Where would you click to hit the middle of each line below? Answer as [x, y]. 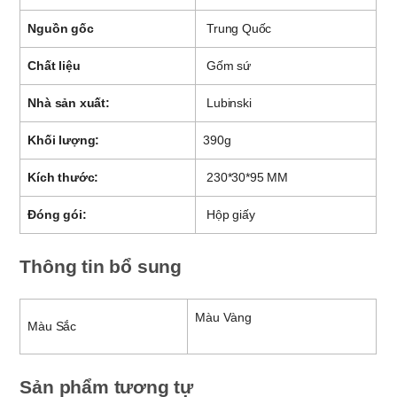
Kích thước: [63, 177]
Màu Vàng [223, 317]
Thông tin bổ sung [101, 266]
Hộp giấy [229, 214]
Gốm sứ [227, 65]
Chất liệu [54, 65]
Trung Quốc [237, 28]
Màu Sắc [52, 326]
